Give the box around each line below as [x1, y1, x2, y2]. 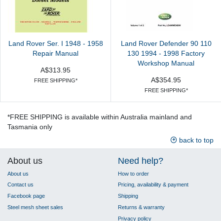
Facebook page [7, 193, 45, 199]
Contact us [7, 182, 34, 188]
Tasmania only [7, 123, 52, 131]
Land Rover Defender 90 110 [120, 40, 212, 48]
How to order [118, 170, 149, 177]
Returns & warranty [118, 204, 165, 211]
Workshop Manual [138, 60, 194, 68]
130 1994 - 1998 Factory [127, 50, 205, 58]
